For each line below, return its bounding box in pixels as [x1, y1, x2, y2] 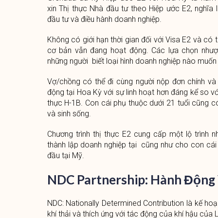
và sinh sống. [47, 109, 91, 118]
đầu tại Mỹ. [47, 151, 84, 160]
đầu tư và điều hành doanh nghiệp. [47, 15, 162, 24]
